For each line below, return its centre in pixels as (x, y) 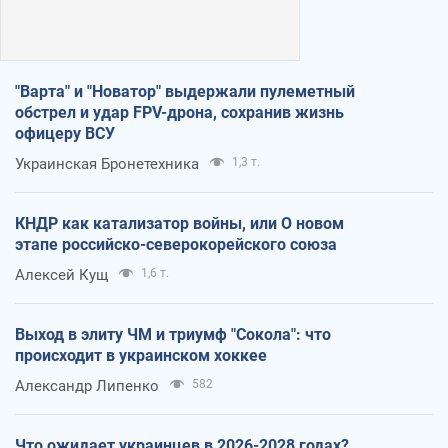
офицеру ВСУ (65, 133)
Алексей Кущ (61, 274)
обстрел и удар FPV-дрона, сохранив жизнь (179, 112)
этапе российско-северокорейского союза (176, 244)
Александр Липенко (87, 385)
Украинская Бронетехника (107, 163)
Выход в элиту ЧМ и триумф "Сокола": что (173, 334)
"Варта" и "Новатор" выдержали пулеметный (185, 91)
